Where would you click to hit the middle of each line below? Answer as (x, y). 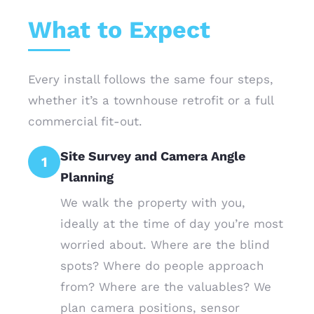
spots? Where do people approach (162, 266)
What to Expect (119, 29)
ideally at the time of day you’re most (172, 224)
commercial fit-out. (85, 121)
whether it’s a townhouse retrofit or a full (151, 100)
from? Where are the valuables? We (166, 287)
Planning (87, 177)
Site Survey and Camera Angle (153, 156)
